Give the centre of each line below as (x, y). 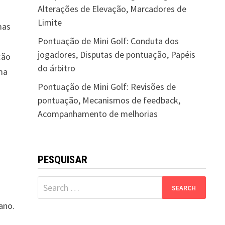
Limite (49, 22)
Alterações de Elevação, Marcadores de (112, 9)
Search (49, 183)
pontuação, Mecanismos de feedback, (109, 100)
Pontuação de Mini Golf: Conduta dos (108, 41)
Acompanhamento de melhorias (97, 114)
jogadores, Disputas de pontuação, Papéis (116, 54)
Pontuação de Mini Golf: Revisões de (106, 87)
